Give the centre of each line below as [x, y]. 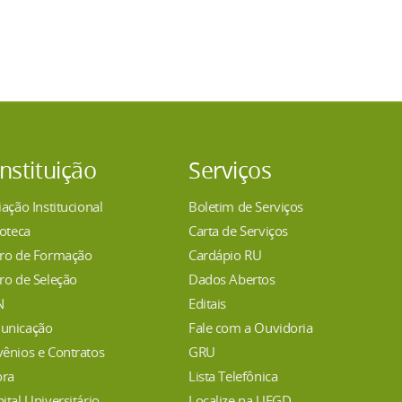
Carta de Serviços [238, 230]
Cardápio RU [225, 254]
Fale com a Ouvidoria [251, 327]
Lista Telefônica [233, 376]
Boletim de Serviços [246, 206]
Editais [208, 303]
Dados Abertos [232, 279]
